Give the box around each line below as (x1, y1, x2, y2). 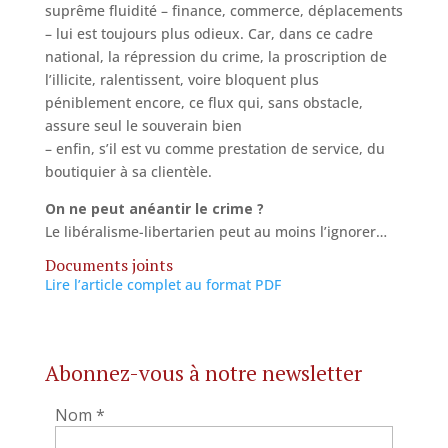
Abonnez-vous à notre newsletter (44, 359, 362, 387)
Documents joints (44, 254, 173, 276)
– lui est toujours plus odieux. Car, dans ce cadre (44, 24, 373, 43)
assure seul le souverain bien (44, 116, 242, 135)
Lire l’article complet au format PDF (44, 275, 281, 294)
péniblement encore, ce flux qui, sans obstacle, (44, 93, 363, 112)
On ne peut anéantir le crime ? (44, 199, 264, 218)
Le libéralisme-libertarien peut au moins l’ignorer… (44, 222, 387, 241)
